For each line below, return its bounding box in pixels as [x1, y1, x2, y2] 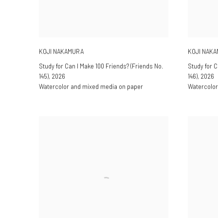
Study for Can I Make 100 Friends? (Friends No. [39, 62, 163, 70]
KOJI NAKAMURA [39, 47, 84, 55]
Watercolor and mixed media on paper [39, 82, 143, 91]
